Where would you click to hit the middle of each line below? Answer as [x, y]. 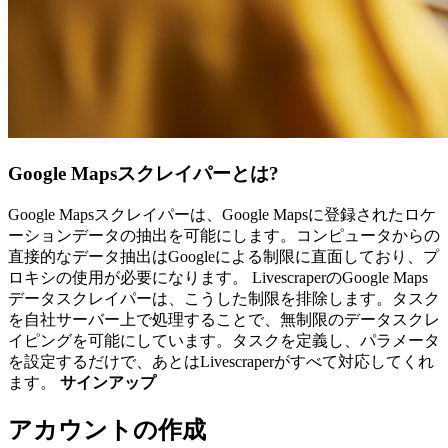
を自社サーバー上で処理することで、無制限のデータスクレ [224, 320]
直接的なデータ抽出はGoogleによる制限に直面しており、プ [223, 257]
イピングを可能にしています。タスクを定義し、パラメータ [224, 341]
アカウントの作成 [107, 430]
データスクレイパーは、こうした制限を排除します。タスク [224, 299]
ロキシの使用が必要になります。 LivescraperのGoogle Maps [218, 278]
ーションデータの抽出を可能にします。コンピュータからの [224, 236]
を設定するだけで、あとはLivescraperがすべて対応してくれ [221, 362]
